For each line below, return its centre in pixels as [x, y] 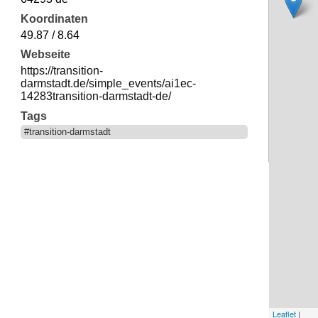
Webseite [45, 55]
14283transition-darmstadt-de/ [95, 96]
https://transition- [61, 70]
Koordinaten [54, 18]
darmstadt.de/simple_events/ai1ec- [108, 83]
